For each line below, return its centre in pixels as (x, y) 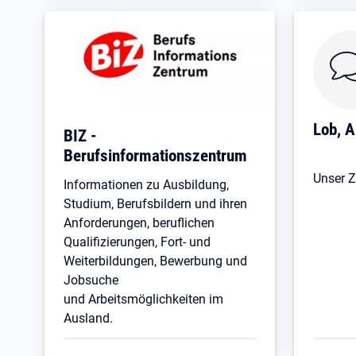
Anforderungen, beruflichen (139, 222)
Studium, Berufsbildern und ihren (155, 203)
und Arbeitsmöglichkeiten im (143, 299)
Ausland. (88, 318)
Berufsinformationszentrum (155, 155)
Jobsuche (91, 280)
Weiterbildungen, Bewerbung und (155, 261)
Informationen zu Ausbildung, (146, 184)
